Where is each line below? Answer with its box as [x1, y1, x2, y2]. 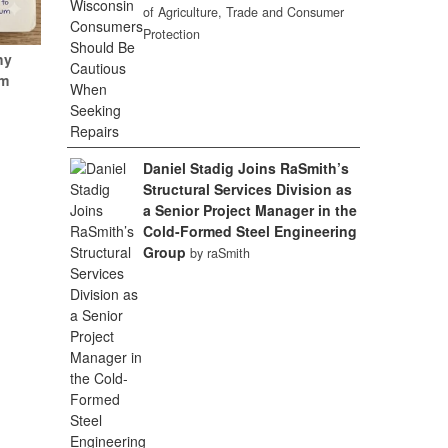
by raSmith [190, 244, 251, 262]
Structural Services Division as [143, 179, 353, 199]
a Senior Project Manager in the [143, 200, 358, 220]
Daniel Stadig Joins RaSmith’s [143, 158, 350, 178]
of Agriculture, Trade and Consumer [143, 3, 345, 21]
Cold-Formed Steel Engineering [143, 221, 358, 241]
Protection [143, 25, 201, 43]
